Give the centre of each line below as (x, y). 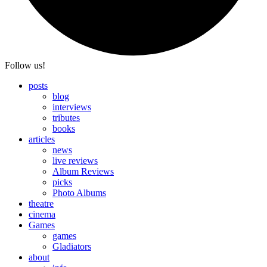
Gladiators (72, 247)
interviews (72, 107)
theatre (41, 204)
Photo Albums (79, 193)
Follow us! (25, 66)
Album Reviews (83, 172)
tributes (66, 118)
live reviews (75, 161)
